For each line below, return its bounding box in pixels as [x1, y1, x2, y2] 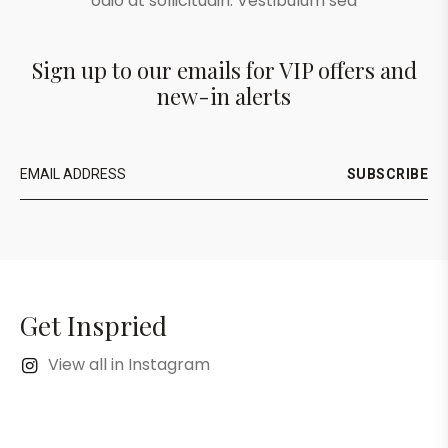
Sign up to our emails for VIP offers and [31, 54, 417, 85]
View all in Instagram [48, 352, 210, 376]
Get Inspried [20, 307, 167, 343]
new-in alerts [157, 80, 291, 111]
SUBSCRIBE [346, 165, 428, 182]
